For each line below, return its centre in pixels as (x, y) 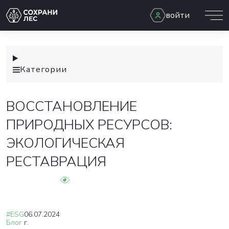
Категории (43, 70)
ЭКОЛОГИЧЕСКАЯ (65, 143)
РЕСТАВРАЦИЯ (56, 162)
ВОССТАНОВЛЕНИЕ (72, 107)
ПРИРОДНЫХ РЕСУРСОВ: (89, 125)
